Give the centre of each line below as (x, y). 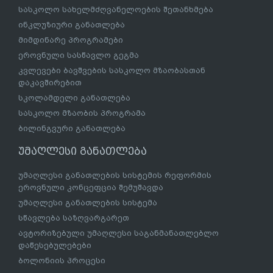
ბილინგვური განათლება (72, 129)
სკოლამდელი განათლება (74, 98)
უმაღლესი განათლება (83, 152)
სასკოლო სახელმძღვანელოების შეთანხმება (116, 10)
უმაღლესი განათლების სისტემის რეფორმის (115, 175)
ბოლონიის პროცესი (62, 261)
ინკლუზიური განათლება (72, 25)
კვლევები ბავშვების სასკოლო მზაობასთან (112, 71)
